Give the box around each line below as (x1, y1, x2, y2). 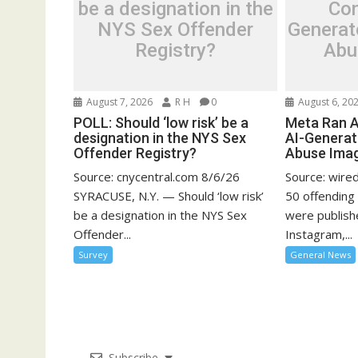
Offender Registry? (74, 144, 197, 161)
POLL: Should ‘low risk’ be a (74, 113, 249, 131)
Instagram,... (285, 225, 353, 242)
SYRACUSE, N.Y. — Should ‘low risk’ (74, 187, 264, 204)
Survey (78, 248, 108, 261)
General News (290, 248, 352, 261)
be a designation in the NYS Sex (74, 206, 247, 223)
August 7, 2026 (84, 94, 153, 109)
